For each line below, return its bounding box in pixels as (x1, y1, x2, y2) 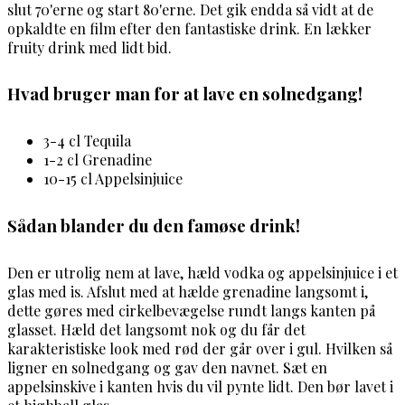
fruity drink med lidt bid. (7, 37, 172, 57)
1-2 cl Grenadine (43, 150, 152, 170)
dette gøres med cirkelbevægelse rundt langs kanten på (7, 300, 375, 320)
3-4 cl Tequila (43, 131, 131, 151)
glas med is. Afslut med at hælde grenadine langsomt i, (7, 281, 368, 301)
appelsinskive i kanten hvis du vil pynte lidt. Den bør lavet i (7, 376, 393, 396)
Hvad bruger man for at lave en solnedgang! (7, 82, 363, 106)
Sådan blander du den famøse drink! (7, 213, 300, 237)
